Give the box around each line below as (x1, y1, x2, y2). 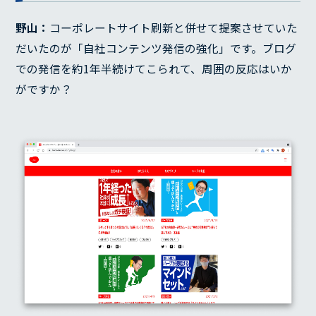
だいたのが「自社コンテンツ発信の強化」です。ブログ (16, 39, 297, 56)
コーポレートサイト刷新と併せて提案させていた (49, 19, 298, 36)
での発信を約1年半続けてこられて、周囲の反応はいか (16, 60, 293, 77)
